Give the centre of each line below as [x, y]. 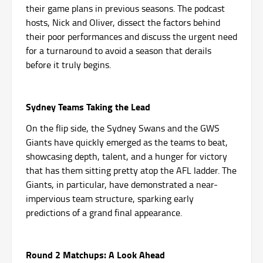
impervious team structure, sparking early [110, 198]
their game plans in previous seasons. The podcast [125, 8]
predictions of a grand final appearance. [104, 212]
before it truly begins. [68, 64]
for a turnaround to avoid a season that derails [119, 50]
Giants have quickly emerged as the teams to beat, [127, 142]
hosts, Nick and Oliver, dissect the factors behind [123, 22]
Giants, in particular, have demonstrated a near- [122, 184]
